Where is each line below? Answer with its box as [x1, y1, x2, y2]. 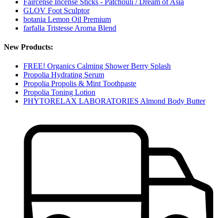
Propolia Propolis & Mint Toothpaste [23, 79, 136, 88]
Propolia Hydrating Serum [23, 71, 104, 79]
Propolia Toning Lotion [23, 88, 95, 97]
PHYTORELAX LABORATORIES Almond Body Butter [23, 97, 205, 106]
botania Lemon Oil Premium [23, 15, 111, 23]
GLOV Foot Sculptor [23, 6, 90, 15]
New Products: [4, 43, 53, 52]
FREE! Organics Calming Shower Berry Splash [23, 62, 171, 71]
